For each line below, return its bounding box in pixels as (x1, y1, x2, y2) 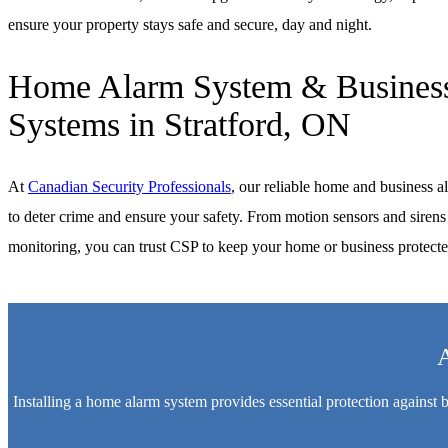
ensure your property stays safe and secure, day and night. (8, 15, 372, 33)
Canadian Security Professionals (28, 178, 231, 196)
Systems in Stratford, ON (8, 105, 351, 143)
